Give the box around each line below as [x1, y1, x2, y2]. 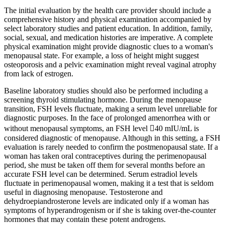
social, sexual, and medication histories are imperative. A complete [4, 33, 213, 42]
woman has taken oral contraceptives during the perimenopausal [4, 152, 206, 161]
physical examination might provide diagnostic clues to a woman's [4, 42, 213, 51]
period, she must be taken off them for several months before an [4, 161, 205, 170]
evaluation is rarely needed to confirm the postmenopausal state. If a [4, 143, 218, 152]
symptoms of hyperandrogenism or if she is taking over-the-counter [4, 206, 216, 215]
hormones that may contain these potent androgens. [4, 215, 166, 224]
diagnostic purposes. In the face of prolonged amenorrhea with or [4, 114, 210, 123]
